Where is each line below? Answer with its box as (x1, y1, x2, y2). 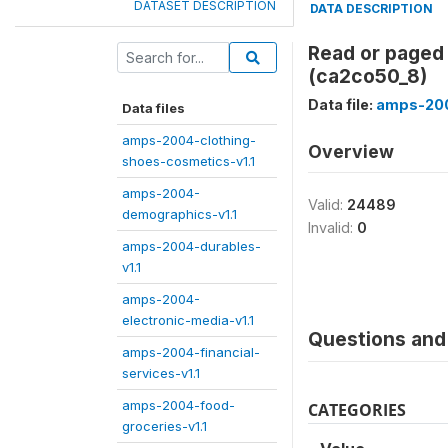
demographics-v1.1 (122, 206, 237, 222)
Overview (308, 141, 394, 162)
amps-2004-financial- (122, 344, 260, 360)
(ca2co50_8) (308, 64, 427, 88)
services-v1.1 (122, 365, 200, 381)
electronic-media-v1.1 (122, 312, 254, 328)
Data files (122, 100, 185, 116)
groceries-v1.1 (122, 418, 207, 434)
